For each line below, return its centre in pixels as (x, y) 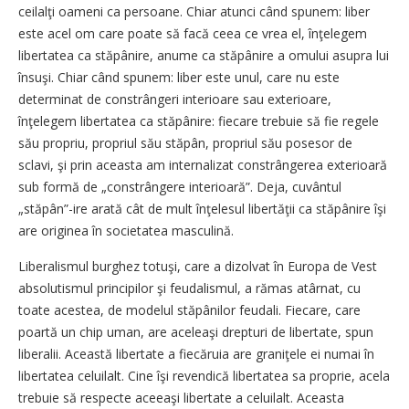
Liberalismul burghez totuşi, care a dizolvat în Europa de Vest (198, 266)
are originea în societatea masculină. (126, 231)
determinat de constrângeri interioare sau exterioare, (175, 99)
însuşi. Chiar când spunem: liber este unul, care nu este (179, 77)
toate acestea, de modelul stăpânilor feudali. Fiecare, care (189, 310)
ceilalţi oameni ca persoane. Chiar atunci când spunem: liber (194, 11)
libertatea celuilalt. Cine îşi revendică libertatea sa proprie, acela (204, 376)
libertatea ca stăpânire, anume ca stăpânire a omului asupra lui (204, 55)
